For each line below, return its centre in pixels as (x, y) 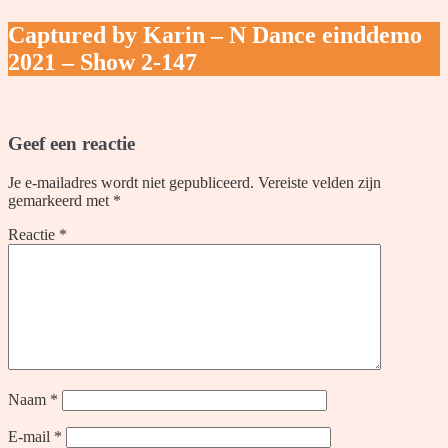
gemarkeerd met (60, 200)
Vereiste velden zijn (319, 182)
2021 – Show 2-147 (102, 62)
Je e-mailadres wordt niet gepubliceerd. (131, 182)
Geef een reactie (71, 143)
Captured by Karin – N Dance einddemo (215, 35)
